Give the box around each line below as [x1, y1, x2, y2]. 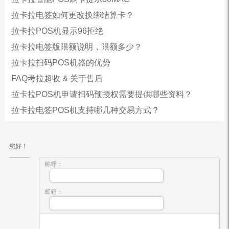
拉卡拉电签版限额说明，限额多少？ [11, 42, 142, 52]
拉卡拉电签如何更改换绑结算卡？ [11, 11, 134, 20]
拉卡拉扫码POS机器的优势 [11, 58, 110, 67]
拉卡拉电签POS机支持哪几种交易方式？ [11, 106, 159, 115]
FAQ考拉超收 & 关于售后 [11, 74, 103, 83]
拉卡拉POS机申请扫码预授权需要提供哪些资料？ [11, 90, 192, 99]
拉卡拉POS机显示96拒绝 [11, 27, 103, 36]
